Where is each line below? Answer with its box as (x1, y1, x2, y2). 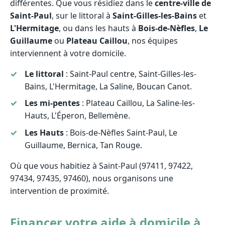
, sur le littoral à (52, 10, 113, 21)
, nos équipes (128, 35, 178, 46)
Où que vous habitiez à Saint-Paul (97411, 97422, (10, 160, 193, 172)
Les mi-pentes (24, 97, 80, 109)
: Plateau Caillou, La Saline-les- (79, 97, 195, 109)
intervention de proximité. (10, 185, 109, 197)
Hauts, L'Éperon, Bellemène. (24, 110, 130, 122)
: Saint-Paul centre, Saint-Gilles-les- (63, 68, 196, 79)
